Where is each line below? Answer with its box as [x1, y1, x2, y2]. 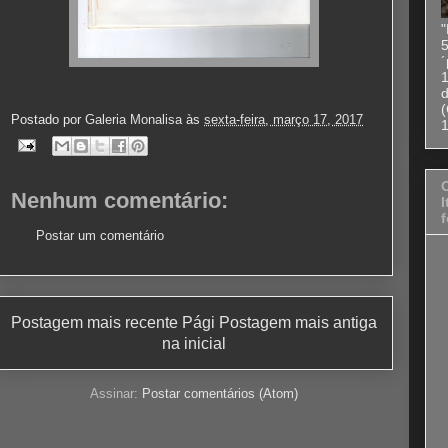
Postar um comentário [36, 228, 164, 244]
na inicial [162, 334, 226, 352]
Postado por [11, 111, 85, 127]
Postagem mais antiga [219, 313, 377, 331]
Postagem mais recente [11, 313, 178, 331]
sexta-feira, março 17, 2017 [204, 111, 363, 127]
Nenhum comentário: [11, 188, 228, 214]
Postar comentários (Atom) [142, 386, 298, 402]
